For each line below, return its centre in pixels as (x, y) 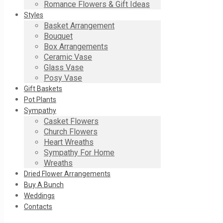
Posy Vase (63, 78)
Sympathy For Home (79, 153)
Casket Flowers (71, 121)
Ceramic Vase (68, 57)
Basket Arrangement (79, 26)
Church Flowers (71, 132)
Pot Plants (40, 100)
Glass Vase (64, 67)
